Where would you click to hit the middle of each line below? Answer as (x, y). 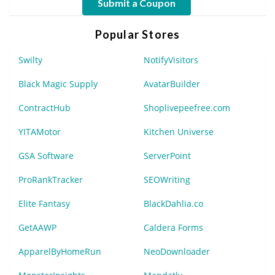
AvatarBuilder (172, 84)
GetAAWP (37, 228)
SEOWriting (167, 180)
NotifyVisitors (171, 60)
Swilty (30, 60)
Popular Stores (137, 35)
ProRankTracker (51, 180)
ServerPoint (167, 156)
